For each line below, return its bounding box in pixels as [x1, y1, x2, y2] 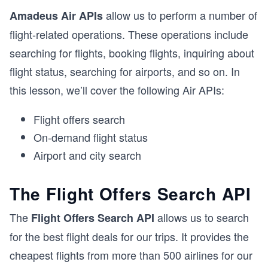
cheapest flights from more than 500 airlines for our [10, 247, 252, 263]
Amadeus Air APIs [10, 8, 103, 23]
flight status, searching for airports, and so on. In [10, 63, 240, 79]
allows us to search [154, 209, 249, 225]
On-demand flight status [33, 129, 148, 145]
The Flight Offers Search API [10, 181, 251, 206]
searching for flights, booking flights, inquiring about [10, 45, 254, 60]
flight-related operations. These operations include [10, 26, 248, 42]
